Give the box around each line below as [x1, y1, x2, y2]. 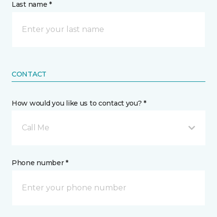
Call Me [22, 123, 49, 132]
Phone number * [12, 158, 69, 167]
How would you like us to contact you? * [12, 99, 147, 108]
